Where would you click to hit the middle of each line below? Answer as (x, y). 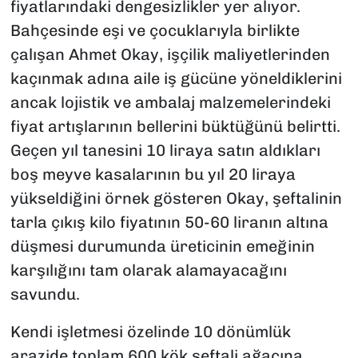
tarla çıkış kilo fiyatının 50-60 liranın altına (169, 223)
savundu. (45, 294)
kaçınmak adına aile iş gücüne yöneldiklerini (176, 79)
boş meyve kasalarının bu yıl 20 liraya (153, 175)
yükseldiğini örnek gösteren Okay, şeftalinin (176, 199)
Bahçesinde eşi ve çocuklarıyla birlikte (155, 31)
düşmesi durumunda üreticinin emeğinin (162, 247)
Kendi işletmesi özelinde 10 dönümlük (150, 332)
